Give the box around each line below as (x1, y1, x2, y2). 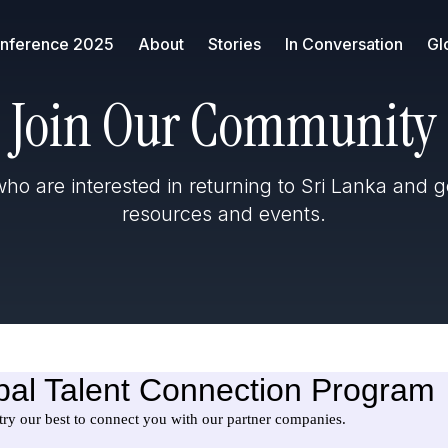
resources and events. (122, 202, 326, 226)
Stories (208, 34, 261, 55)
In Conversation (285, 34, 403, 55)
